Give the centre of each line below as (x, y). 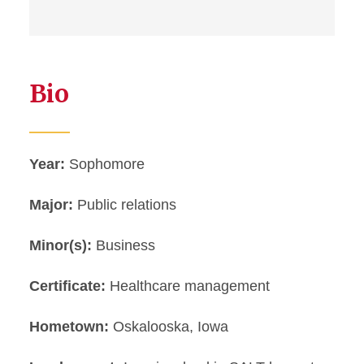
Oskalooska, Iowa (169, 327)
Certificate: (67, 286)
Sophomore (105, 164)
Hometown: (69, 327)
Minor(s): (61, 245)
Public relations (125, 205)
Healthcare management (188, 286)
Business (123, 245)
